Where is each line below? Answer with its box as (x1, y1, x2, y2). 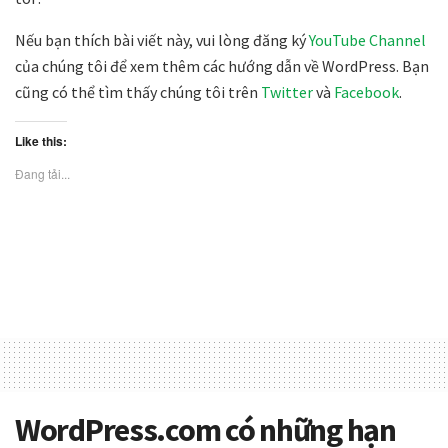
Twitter (261, 82, 313, 103)
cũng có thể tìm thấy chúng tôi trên (15, 82, 261, 103)
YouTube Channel (309, 30, 426, 51)
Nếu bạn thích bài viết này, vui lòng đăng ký (15, 30, 309, 51)
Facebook (334, 82, 399, 103)
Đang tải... (15, 165, 70, 183)
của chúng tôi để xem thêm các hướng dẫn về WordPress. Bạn (15, 56, 429, 77)
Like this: (15, 132, 67, 151)
